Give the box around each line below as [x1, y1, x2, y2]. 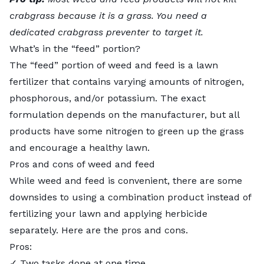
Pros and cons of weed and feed [9, 158, 155, 170]
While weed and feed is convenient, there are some [9, 174, 242, 186]
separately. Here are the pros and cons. [9, 224, 191, 236]
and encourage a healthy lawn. [9, 141, 150, 153]
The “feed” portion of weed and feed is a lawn [9, 59, 218, 71]
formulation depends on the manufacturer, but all [9, 108, 239, 120]
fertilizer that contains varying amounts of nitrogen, [9, 75, 244, 87]
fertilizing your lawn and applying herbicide [9, 207, 207, 219]
